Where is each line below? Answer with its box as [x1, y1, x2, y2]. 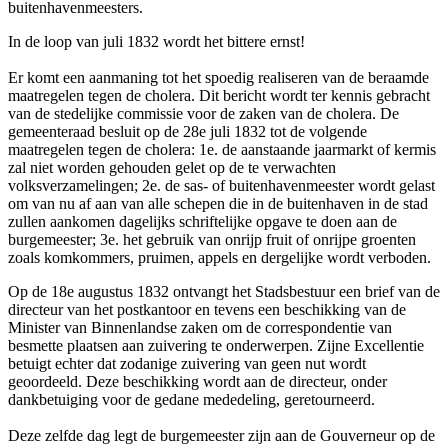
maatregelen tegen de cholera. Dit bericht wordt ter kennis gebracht [8, 86, 430, 104]
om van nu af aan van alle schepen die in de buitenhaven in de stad [8, 194, 428, 212]
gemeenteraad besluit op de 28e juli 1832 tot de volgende [8, 122, 367, 140]
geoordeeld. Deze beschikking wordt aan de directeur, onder [8, 372, 387, 390]
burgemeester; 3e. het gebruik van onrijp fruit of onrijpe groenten [8, 230, 416, 248]
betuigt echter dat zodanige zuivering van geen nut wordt [8, 354, 366, 372]
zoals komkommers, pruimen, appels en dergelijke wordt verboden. [8, 248, 431, 266]
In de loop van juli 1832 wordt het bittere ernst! [8, 32, 305, 50]
